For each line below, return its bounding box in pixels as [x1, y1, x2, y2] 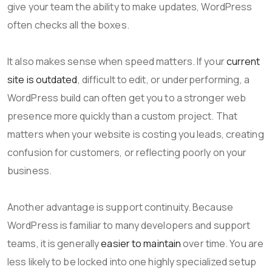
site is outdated [7, 72, 78, 86]
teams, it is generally [7, 236, 101, 250]
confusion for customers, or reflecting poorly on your [7, 145, 247, 159]
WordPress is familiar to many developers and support [7, 218, 251, 232]
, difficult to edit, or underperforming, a [77, 72, 250, 86]
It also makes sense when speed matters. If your [7, 54, 226, 68]
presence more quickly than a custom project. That [7, 109, 237, 123]
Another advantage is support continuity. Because [7, 200, 233, 214]
